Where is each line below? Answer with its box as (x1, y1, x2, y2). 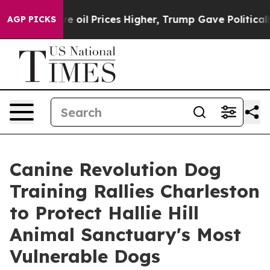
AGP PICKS (7, 14, 56, 25)
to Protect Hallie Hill (10, 201, 199, 224)
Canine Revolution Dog (10, 158, 221, 181)
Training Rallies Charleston (10, 180, 260, 202)
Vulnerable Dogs (10, 245, 160, 268)
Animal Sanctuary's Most (10, 223, 241, 246)
